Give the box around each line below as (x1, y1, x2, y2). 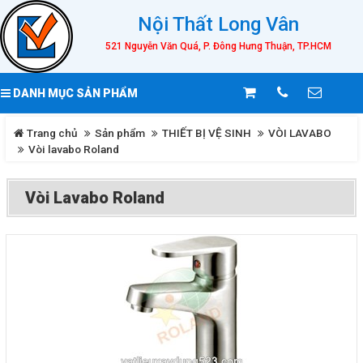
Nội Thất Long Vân (137, 13, 299, 36)
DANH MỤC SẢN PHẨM (10, 87, 138, 100)
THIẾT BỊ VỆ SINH (162, 126, 251, 139)
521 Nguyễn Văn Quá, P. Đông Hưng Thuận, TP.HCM (105, 41, 331, 52)
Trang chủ (24, 126, 78, 139)
